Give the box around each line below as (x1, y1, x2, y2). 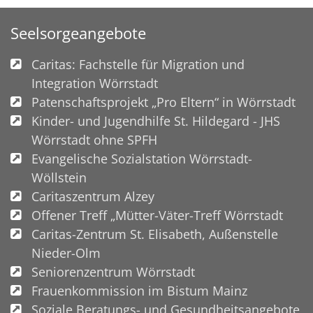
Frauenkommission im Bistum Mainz (31, 282, 247, 299)
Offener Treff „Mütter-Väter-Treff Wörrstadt (31, 206, 283, 224)
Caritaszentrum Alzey (31, 187, 154, 205)
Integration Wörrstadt (31, 74, 158, 92)
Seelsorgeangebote (10, 22, 146, 43)
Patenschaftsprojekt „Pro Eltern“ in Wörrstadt (31, 93, 296, 110)
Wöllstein (31, 168, 87, 186)
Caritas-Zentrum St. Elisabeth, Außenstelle (31, 225, 278, 242)
